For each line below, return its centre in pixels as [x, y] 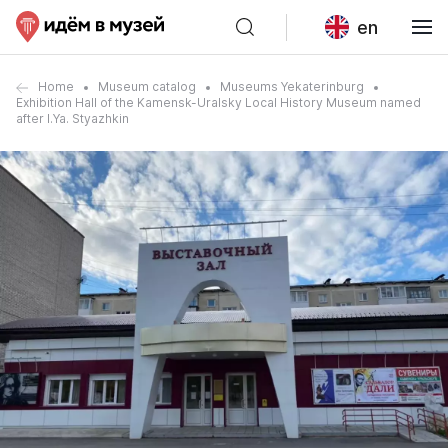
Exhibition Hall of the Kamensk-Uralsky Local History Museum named [218, 102]
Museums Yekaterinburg [292, 86]
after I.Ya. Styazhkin [72, 118]
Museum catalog [147, 86]
